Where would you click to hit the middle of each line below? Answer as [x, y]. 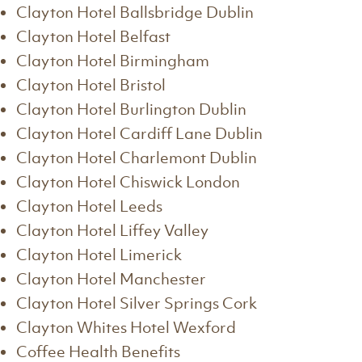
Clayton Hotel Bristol [91, 85]
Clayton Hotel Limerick [99, 255]
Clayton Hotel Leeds [89, 206]
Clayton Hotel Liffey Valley [112, 230]
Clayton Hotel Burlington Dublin [131, 109]
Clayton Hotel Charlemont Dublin [137, 158]
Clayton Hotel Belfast [93, 36]
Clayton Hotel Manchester [111, 279]
